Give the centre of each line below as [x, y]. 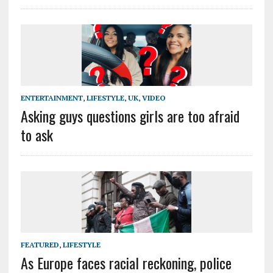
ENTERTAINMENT [51, 97]
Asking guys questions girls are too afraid [130, 115]
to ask [37, 134]
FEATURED [40, 244]
